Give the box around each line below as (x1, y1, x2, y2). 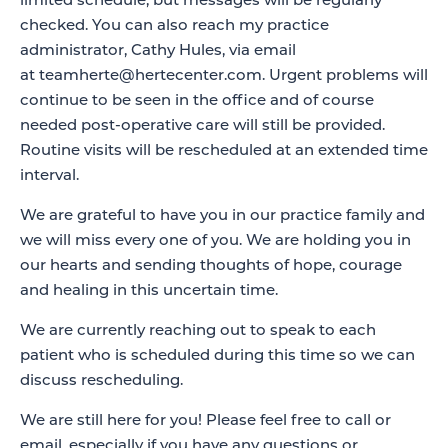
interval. (20, 169, 79, 184)
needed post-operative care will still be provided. (20, 119, 385, 134)
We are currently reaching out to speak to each (20, 324, 376, 339)
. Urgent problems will (262, 69, 428, 84)
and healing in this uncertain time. (20, 284, 278, 299)
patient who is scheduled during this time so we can (20, 349, 415, 364)
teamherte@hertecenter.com (39, 69, 262, 84)
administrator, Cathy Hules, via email (20, 44, 296, 59)
